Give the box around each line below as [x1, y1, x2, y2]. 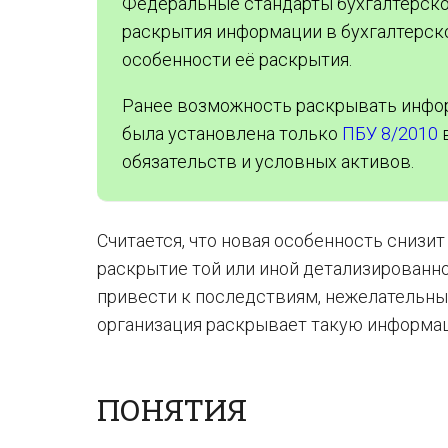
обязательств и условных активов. [122, 151, 414, 172]
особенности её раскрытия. [122, 49, 352, 70]
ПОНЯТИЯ [97, 390, 247, 429]
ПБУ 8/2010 [342, 123, 438, 144]
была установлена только [122, 123, 342, 144]
